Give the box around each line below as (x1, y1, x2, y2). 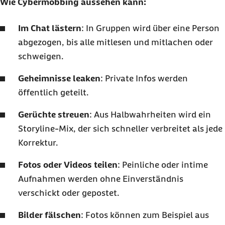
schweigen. (18, 51, 63, 61)
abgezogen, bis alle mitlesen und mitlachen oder (18, 37, 213, 47)
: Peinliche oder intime (118, 160, 208, 170)
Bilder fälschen (18, 210, 81, 220)
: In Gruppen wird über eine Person (81, 23, 219, 33)
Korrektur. (18, 138, 58, 148)
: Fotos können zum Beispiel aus (81, 210, 209, 220)
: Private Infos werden (100, 73, 188, 83)
